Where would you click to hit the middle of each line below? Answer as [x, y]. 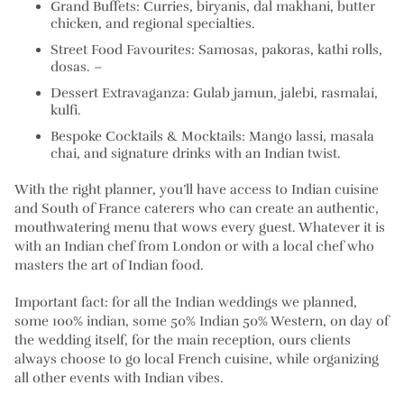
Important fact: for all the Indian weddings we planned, [186, 303]
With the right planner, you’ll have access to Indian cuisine [197, 190]
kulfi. [66, 110]
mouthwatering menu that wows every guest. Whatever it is [200, 228]
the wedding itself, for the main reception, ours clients [183, 340]
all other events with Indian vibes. [119, 378]
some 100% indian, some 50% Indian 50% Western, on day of [202, 321]
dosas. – [77, 67]
